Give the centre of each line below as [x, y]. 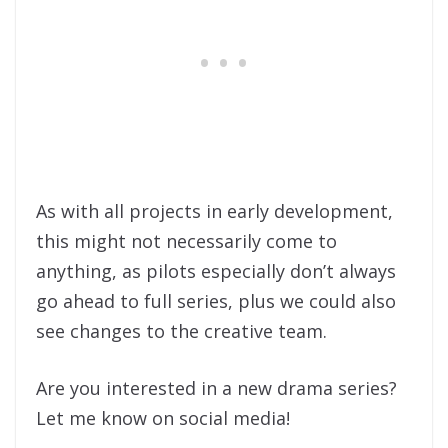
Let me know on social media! [163, 417]
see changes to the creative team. [181, 330]
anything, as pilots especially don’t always [216, 270]
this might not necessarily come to [186, 240]
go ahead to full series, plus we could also [216, 300]
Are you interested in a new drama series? [219, 387]
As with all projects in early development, [214, 210]
